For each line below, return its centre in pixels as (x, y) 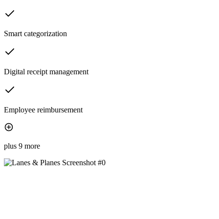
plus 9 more (22, 146)
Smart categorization (35, 34)
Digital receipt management (46, 72)
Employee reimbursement (43, 110)
